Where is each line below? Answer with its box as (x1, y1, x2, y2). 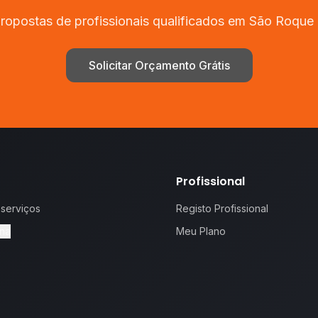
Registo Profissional (176, 202, 268, 214)
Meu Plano (176, 225, 226, 237)
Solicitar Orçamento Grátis (88, 58, 230, 72)
